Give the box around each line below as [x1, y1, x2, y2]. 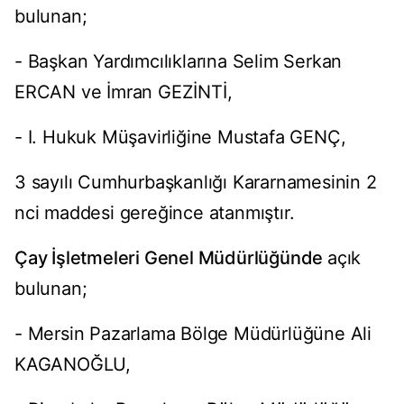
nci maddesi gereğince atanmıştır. [14, 202, 295, 225]
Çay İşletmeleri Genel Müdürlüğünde [14, 247, 327, 270]
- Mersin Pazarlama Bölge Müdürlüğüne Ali [14, 323, 372, 345]
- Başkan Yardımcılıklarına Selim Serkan [14, 50, 343, 73]
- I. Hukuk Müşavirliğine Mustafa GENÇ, [14, 126, 346, 149]
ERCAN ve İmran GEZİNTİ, [14, 81, 233, 104]
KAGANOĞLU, [14, 353, 132, 376]
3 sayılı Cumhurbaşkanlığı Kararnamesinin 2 [14, 171, 377, 194]
